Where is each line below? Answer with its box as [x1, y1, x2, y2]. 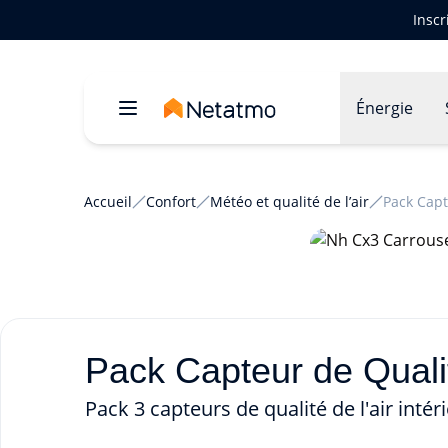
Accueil [84, 192, 132, 211]
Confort [146, 192, 196, 211]
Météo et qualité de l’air [210, 192, 369, 211]
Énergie [356, 97, 414, 119]
